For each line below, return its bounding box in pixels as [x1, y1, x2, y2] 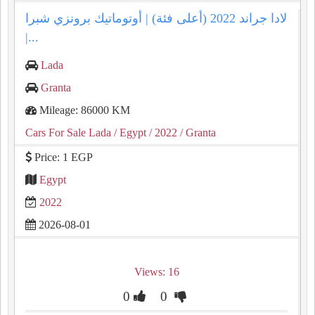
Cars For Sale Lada [25, 127, 111, 139]
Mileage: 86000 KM [37, 104, 130, 116]
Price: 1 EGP [32, 151, 93, 163]
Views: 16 [134, 266, 179, 278]
